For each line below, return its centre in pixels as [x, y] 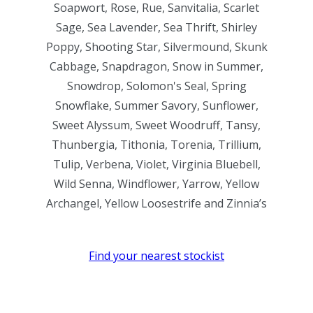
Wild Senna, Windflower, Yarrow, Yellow [156, 183]
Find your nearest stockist [156, 255]
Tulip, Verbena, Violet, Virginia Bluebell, [156, 164]
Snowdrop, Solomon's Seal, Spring [156, 86]
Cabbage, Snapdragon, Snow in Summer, [156, 66]
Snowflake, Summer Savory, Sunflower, [156, 105]
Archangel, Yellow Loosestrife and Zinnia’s [156, 203]
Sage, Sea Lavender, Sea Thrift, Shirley [156, 27]
